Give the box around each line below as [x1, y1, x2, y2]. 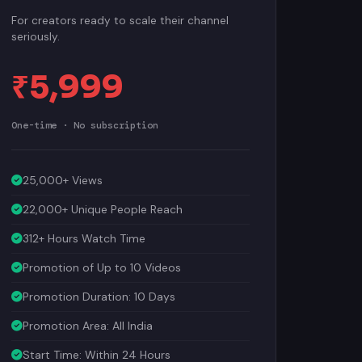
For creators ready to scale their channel [11, 11, 229, 25]
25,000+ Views [22, 170, 103, 185]
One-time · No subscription [11, 116, 158, 129]
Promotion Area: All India [22, 316, 153, 330]
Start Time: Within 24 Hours [22, 345, 170, 360]
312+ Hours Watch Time [22, 229, 145, 243]
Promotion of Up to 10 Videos [22, 258, 181, 272]
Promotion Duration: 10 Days [22, 287, 175, 301]
